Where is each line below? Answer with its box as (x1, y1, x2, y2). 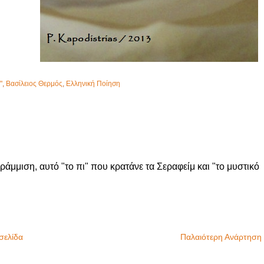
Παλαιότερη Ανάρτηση (180, 232, 262, 242)
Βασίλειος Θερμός (5, 80, 62, 87)
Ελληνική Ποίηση (65, 80, 120, 87)
